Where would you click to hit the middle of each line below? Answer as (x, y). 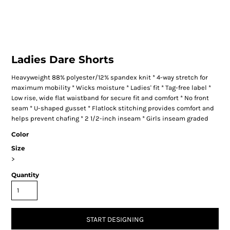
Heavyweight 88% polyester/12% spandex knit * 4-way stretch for (109, 78)
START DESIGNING (115, 219)
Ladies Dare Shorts (62, 60)
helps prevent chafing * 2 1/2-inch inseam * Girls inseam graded (110, 119)
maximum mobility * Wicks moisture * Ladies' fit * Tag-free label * (111, 88)
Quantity (25, 175)
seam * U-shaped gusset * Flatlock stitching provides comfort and (112, 108)
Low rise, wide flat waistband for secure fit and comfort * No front (110, 98)
